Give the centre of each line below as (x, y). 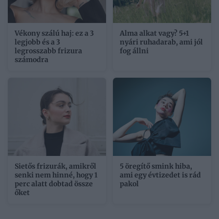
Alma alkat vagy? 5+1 (154, 33)
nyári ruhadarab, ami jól (161, 42)
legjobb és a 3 (37, 42)
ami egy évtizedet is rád (160, 175)
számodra (32, 60)
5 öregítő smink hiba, (156, 166)
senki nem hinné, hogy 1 (56, 175)
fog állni (134, 51)
